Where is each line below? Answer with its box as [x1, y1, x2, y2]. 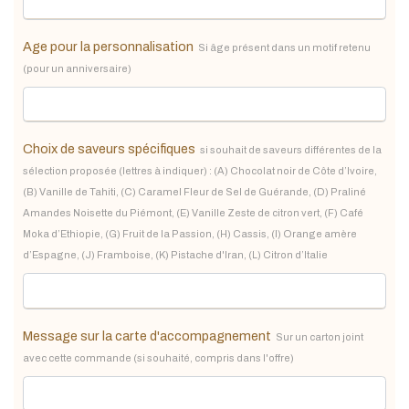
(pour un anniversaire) [23, 62, 131, 74]
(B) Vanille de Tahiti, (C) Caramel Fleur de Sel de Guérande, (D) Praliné [23, 186, 366, 197]
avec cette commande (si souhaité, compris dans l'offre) [23, 351, 294, 363]
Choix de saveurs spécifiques [23, 142, 195, 156]
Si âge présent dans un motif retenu [198, 41, 371, 53]
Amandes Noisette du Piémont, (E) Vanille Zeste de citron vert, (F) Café [23, 207, 363, 218]
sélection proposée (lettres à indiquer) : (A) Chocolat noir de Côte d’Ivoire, [23, 165, 377, 176]
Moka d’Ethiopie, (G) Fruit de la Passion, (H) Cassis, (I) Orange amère [23, 228, 357, 239]
